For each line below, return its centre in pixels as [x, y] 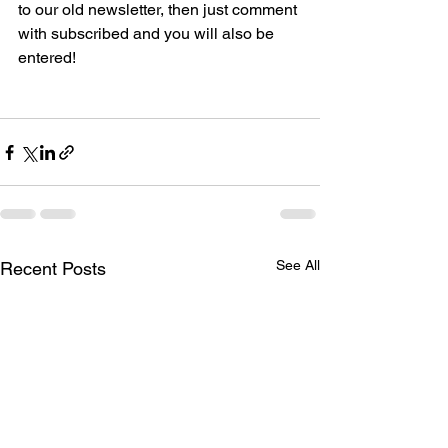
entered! [49, 58]
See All [298, 265]
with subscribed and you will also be [148, 34]
